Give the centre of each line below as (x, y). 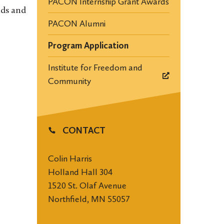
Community (69, 81)
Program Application (88, 45)
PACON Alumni (76, 23)
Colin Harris (70, 158)
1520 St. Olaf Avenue (87, 185)
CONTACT (83, 130)
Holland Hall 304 (80, 172)
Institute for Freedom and (95, 67)
